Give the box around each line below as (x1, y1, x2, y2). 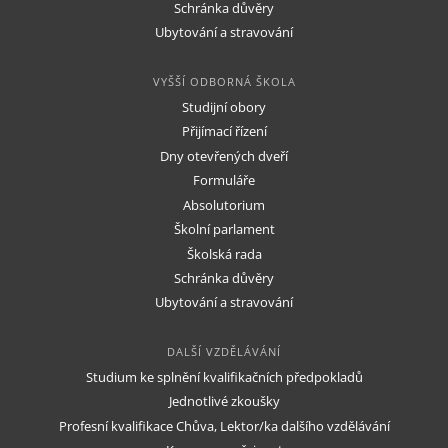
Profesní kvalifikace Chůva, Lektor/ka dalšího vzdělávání (58, 417, 390, 435)
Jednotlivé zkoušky (168, 393, 280, 411)
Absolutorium (183, 196, 265, 214)
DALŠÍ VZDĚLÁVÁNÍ (167, 344, 281, 359)
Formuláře (193, 172, 255, 190)
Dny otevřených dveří (160, 147, 288, 165)
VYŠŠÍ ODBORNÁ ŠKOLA (152, 74, 296, 89)
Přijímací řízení (181, 123, 267, 141)
